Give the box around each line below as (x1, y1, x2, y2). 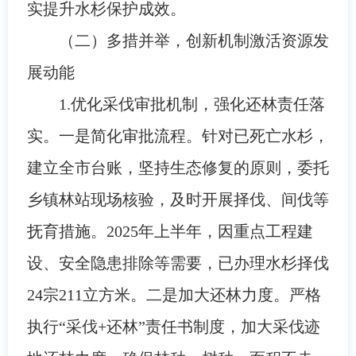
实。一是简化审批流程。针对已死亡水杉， (26, 126, 329, 145)
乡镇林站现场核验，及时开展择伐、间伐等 (26, 190, 329, 208)
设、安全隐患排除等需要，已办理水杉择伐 (26, 253, 329, 272)
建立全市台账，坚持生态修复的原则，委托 (26, 158, 329, 176)
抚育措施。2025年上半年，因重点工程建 (26, 222, 313, 240)
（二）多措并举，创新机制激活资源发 (58, 31, 329, 49)
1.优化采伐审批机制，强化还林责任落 (58, 95, 325, 113)
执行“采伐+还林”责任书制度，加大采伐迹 (26, 317, 320, 335)
